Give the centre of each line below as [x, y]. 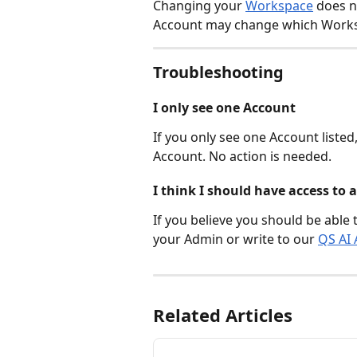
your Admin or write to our [235, 239]
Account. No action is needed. [242, 156]
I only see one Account [224, 107]
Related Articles [223, 314]
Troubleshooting [218, 72]
